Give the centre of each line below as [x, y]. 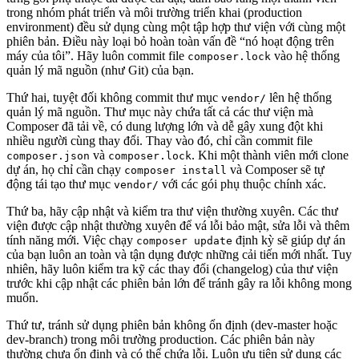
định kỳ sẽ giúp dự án [289, 240]
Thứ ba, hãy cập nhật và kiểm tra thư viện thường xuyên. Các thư [172, 212]
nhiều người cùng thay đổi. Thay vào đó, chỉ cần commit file [159, 141]
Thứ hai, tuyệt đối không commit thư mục [114, 98]
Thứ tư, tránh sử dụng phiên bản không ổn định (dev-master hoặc [172, 325]
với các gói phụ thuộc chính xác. [242, 184]
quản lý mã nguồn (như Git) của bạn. [100, 71]
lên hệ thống [299, 98]
